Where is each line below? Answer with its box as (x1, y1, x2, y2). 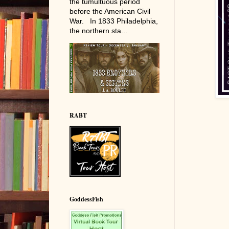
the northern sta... (69, 26, 127, 35)
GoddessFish (69, 195, 103, 204)
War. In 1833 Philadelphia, (69, 16, 158, 25)
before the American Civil (69, 7, 150, 15)
